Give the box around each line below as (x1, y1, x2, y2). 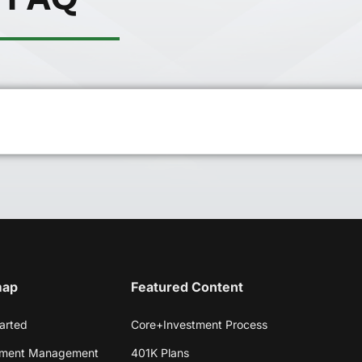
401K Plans (130, 345, 189, 360)
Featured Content (130, 278, 243, 295)
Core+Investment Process (130, 317, 267, 331)
